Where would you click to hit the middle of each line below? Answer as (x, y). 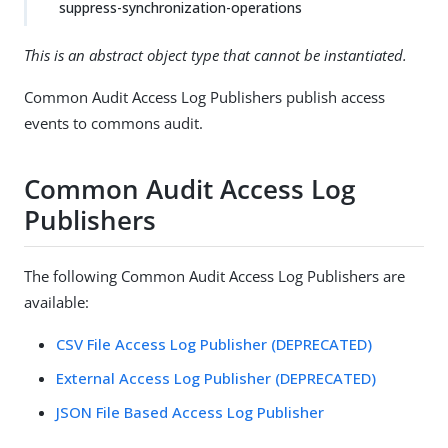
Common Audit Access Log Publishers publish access (204, 97)
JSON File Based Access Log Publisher (190, 411)
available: (56, 301)
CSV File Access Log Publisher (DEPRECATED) (214, 343)
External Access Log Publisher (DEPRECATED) (216, 377)
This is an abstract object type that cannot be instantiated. (215, 55)
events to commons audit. (113, 123)
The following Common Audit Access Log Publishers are (214, 275)
